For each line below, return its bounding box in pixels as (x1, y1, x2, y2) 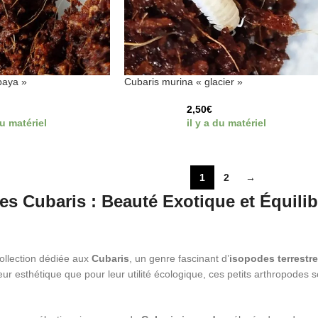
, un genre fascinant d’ (128, 252, 229, 264)
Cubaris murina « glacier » (124, 75, 243, 87)
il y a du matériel (187, 116, 267, 128)
